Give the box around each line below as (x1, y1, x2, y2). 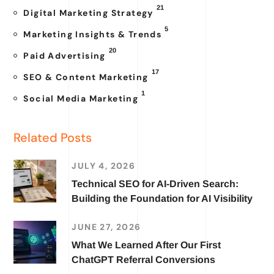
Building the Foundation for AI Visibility (72, 193, 253, 204)
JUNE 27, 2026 (72, 221, 141, 232)
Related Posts (13, 129, 92, 146)
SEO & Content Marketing (23, 71, 149, 83)
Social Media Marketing (23, 92, 139, 104)
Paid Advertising (23, 50, 106, 61)
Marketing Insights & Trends (23, 28, 162, 40)
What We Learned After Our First (72, 239, 221, 250)
